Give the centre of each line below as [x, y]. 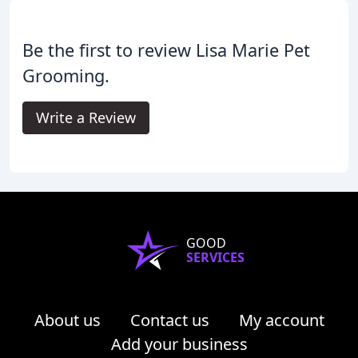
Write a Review [86, 117]
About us [67, 320]
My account [281, 320]
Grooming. [66, 75]
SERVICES [215, 257]
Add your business [179, 344]
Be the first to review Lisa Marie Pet [166, 50]
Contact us [169, 320]
